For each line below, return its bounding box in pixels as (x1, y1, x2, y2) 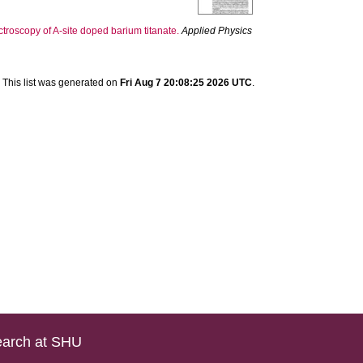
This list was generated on (2, 77, 120, 88)
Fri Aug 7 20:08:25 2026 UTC (119, 77, 252, 88)
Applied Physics (181, 25, 253, 36)
